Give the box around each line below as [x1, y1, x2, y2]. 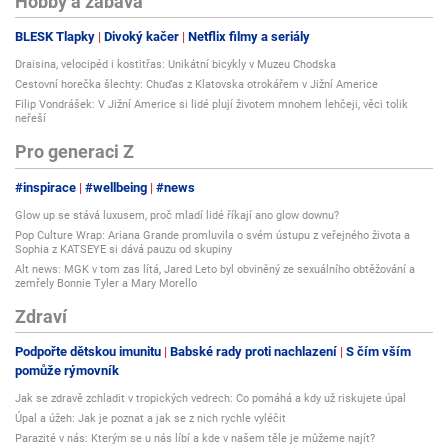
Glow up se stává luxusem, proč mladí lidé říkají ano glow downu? [15, 208, 339, 222]
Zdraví [15, 305, 67, 327]
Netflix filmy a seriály [188, 29, 310, 45]
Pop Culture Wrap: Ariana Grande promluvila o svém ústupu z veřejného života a [15, 228, 410, 242]
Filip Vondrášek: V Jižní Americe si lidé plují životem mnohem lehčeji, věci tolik [15, 98, 408, 112]
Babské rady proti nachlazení [170, 344, 337, 360]
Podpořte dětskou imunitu [15, 344, 161, 360]
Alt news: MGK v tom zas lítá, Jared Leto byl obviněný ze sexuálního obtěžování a [15, 262, 415, 276]
